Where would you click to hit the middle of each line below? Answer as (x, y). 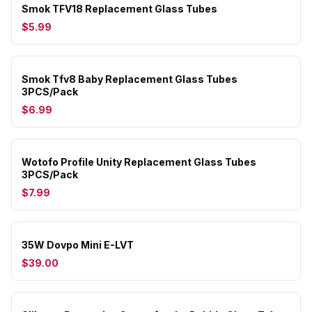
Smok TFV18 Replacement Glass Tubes (119, 9)
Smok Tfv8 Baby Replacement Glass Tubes (130, 79)
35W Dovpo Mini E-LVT (78, 245)
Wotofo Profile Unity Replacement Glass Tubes (139, 162)
